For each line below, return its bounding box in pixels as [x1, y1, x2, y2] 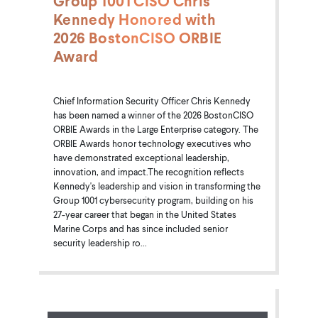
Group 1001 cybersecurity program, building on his [53, 194, 253, 206]
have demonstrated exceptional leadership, [53, 151, 229, 163]
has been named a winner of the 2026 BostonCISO [53, 109, 253, 121]
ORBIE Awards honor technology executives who [53, 137, 251, 149]
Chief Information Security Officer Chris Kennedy [53, 94, 251, 106]
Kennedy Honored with [53, 9, 216, 28]
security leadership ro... [53, 236, 147, 248]
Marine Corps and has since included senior [53, 222, 228, 234]
